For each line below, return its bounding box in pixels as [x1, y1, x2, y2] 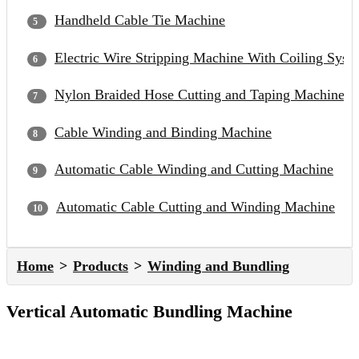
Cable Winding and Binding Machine [54, 123, 272, 140]
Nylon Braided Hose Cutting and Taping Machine [54, 87, 345, 103]
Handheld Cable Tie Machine [54, 12, 225, 29]
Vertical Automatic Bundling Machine [6, 301, 292, 322]
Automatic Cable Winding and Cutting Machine [54, 161, 333, 178]
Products [73, 258, 128, 275]
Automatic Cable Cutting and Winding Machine [56, 198, 335, 215]
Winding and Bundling [147, 258, 289, 275]
